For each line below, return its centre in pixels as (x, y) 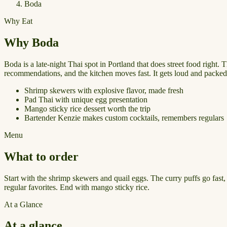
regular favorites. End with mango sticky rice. (77, 187)
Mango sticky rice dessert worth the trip (87, 108)
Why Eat (18, 21)
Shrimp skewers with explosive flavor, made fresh (104, 90)
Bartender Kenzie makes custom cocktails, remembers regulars (124, 118)
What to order (41, 156)
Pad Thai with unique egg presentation (86, 99)
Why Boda (31, 42)
